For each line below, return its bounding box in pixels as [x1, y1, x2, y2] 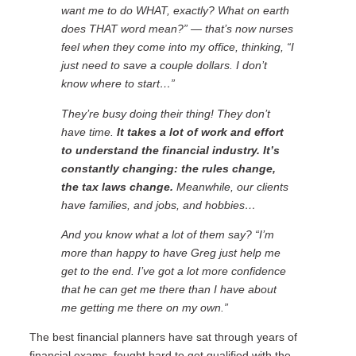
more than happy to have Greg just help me [60, 246, 281, 259]
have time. [60, 125, 117, 138]
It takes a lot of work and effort [116, 125, 284, 138]
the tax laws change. [60, 180, 176, 193]
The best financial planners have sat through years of [29, 331, 297, 344]
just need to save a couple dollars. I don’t [60, 59, 267, 72]
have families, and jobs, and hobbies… [60, 198, 256, 211]
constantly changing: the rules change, [60, 161, 276, 175]
